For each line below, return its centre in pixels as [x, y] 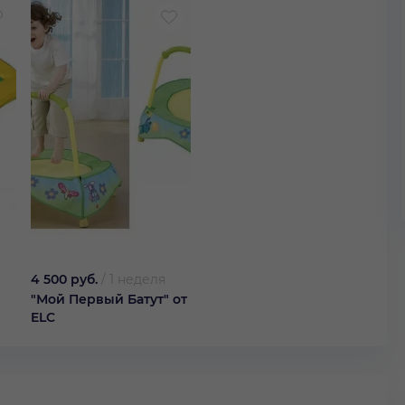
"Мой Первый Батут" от [109, 300]
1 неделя [137, 280]
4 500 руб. [64, 280]
